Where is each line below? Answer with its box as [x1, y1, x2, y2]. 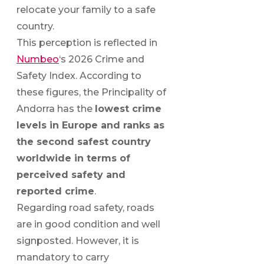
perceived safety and [16, 169, 126, 181]
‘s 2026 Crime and [59, 54, 144, 65]
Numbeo [16, 54, 59, 65]
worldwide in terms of [16, 153, 130, 164]
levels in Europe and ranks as [16, 120, 164, 131]
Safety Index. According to [16, 70, 141, 82]
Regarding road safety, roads [16, 202, 154, 214]
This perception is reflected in [16, 37, 157, 49]
